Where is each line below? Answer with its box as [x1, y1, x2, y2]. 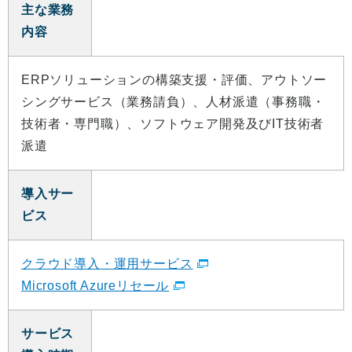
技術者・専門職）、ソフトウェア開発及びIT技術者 [21, 117, 324, 131]
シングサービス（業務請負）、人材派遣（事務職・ [21, 95, 325, 109]
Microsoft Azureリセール [21, 279, 170, 293]
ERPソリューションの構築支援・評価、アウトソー [21, 73, 328, 87]
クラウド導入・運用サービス [21, 257, 193, 271]
